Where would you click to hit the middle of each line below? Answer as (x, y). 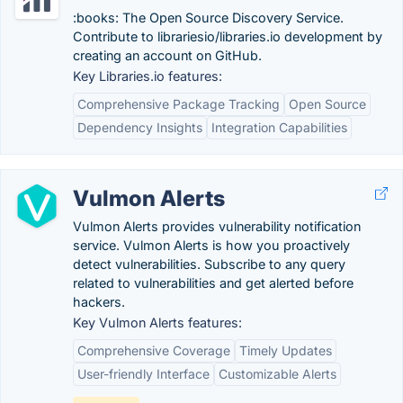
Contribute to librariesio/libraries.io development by (228, 36)
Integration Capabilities (279, 127)
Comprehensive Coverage (154, 350)
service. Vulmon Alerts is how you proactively (211, 245)
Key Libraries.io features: (148, 76)
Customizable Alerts (278, 374)
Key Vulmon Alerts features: (157, 322)
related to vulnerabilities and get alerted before (213, 283)
